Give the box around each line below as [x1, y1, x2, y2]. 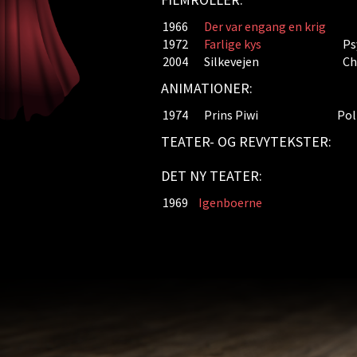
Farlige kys [203, 36, 261, 52]
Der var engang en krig [203, 18, 326, 34]
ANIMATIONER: [160, 79, 253, 97]
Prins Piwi [203, 107, 258, 123]
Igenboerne [198, 194, 262, 210]
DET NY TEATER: [160, 167, 262, 185]
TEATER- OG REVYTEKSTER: [160, 132, 331, 151]
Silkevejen [203, 53, 259, 69]
